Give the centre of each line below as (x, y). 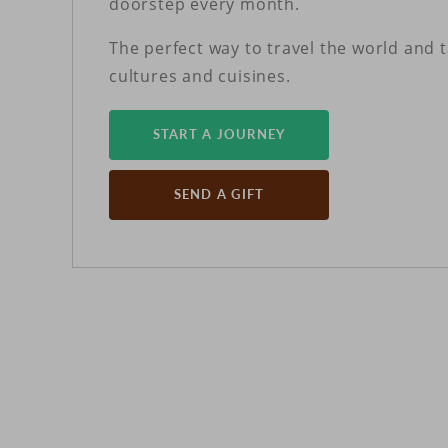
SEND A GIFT (219, 195)
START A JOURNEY (219, 135)
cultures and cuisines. (199, 75)
